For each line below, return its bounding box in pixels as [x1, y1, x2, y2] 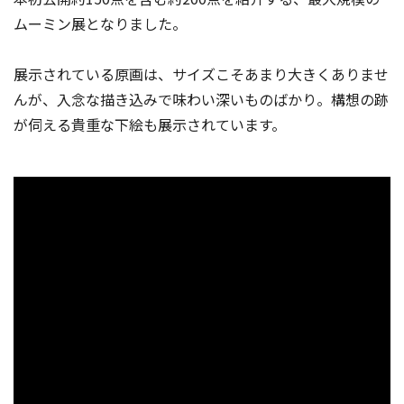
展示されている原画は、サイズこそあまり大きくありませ [14, 63, 389, 86]
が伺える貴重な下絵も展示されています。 [14, 114, 286, 136]
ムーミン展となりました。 [14, 13, 187, 35]
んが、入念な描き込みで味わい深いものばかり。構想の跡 [14, 88, 389, 111]
